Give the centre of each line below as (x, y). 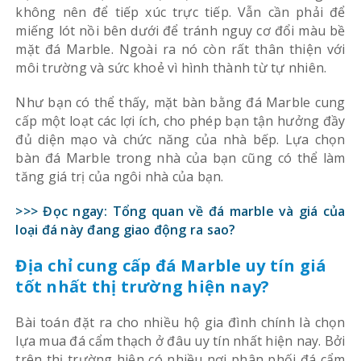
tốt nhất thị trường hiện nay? (143, 286)
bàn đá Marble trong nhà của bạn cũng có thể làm (180, 158)
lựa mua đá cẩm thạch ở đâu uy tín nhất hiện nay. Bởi (180, 340)
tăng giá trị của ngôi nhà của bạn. (120, 176)
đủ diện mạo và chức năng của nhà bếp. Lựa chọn (180, 139)
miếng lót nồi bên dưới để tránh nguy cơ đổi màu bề (180, 30)
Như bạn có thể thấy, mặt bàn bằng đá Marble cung (180, 102)
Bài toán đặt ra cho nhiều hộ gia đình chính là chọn (180, 322)
